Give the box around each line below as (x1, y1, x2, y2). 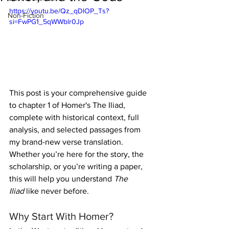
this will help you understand (9, 174, 114, 184)
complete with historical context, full (9, 113, 141, 122)
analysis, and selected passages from (9, 125, 143, 134)
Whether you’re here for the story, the (9, 150, 146, 159)
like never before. (24, 187, 89, 196)
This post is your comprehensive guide (9, 88, 149, 98)
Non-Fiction (8, 11, 44, 19)
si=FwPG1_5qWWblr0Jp (9, 17, 84, 26)
